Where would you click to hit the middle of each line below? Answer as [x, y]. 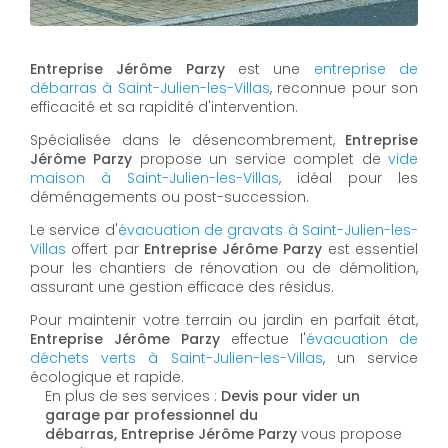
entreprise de [366, 68]
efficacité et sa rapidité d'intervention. [164, 106]
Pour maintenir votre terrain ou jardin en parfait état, [224, 319]
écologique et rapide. [107, 376]
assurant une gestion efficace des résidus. [182, 286]
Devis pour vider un [290, 395]
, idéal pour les [348, 177]
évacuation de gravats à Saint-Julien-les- [268, 229]
